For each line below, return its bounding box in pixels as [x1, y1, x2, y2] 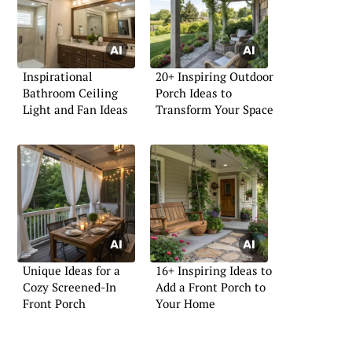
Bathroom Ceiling [23, 84, 118, 101]
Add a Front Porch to [156, 279, 266, 295]
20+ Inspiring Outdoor [156, 68, 273, 84]
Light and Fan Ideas [23, 101, 128, 117]
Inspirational [23, 68, 93, 84]
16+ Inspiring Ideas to [156, 262, 272, 279]
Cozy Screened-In [23, 279, 116, 295]
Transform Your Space [156, 101, 273, 117]
